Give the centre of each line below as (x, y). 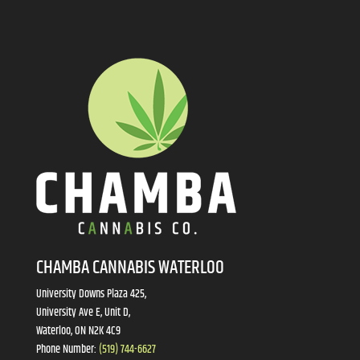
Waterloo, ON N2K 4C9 (78, 331)
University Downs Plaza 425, (91, 294)
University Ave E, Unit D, (83, 312)
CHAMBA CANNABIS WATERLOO (130, 268)
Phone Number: (67, 349)
